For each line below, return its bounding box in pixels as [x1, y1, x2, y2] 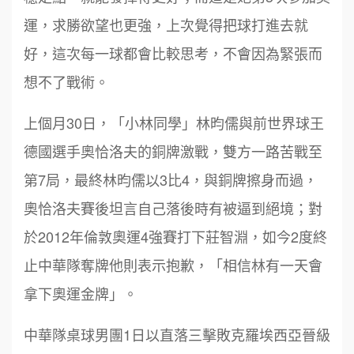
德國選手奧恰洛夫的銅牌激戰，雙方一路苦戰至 [24, 141, 322, 162]
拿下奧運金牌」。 [24, 283, 137, 304]
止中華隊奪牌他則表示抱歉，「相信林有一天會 [24, 254, 322, 276]
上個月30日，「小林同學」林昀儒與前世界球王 [24, 112, 324, 134]
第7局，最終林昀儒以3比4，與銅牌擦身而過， [24, 169, 318, 190]
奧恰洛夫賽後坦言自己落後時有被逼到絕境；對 [24, 198, 322, 219]
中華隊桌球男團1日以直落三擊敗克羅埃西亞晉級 [24, 324, 330, 345]
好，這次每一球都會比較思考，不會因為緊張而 [24, 43, 322, 64]
